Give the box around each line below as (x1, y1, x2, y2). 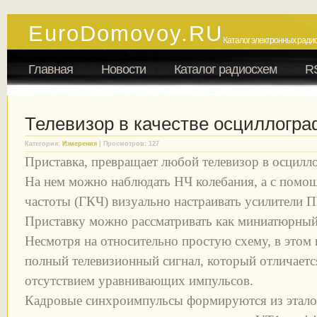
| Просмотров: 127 (97, 140, 159, 147)
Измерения (62, 140, 97, 147)
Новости (101, 62, 146, 76)
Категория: (25, 140, 62, 147)
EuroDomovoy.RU (28, 21, 223, 46)
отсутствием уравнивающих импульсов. (25, 273, 253, 288)
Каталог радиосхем (174, 62, 277, 76)
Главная (28, 62, 73, 76)
